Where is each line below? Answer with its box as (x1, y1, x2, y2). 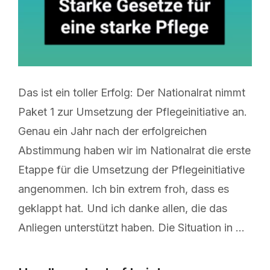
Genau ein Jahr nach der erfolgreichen (18, 125, 207, 138)
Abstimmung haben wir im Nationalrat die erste (18, 144, 251, 157)
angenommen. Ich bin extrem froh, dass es (18, 183, 229, 196)
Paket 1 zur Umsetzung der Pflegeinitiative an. (18, 105, 247, 119)
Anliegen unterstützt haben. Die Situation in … (18, 221, 245, 234)
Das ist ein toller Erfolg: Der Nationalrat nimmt (18, 86, 245, 99)
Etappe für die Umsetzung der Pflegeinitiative (18, 163, 245, 177)
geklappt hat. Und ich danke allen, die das (18, 202, 227, 215)
